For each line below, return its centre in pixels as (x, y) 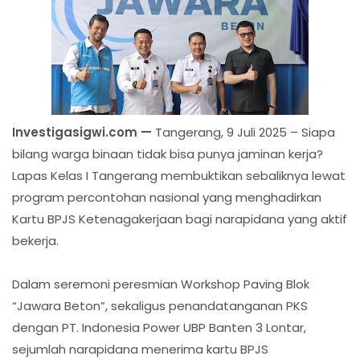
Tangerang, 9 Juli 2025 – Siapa (245, 132)
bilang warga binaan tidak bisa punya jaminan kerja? (168, 153)
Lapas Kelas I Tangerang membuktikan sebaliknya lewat (179, 175)
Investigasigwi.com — (84, 132)
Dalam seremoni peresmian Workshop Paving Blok (161, 284)
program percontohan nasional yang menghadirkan (167, 197)
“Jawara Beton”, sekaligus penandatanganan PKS (160, 305)
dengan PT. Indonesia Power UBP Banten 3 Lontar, (159, 327)
